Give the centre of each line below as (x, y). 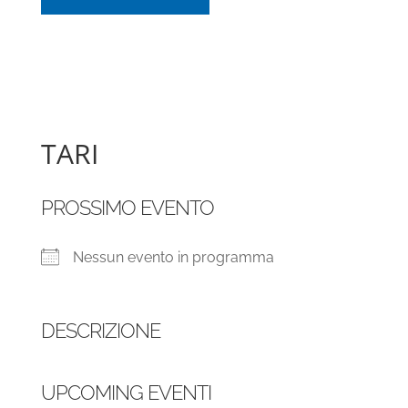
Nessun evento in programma (173, 257)
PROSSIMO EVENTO (127, 207)
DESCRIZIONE (100, 330)
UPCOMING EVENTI (126, 392)
